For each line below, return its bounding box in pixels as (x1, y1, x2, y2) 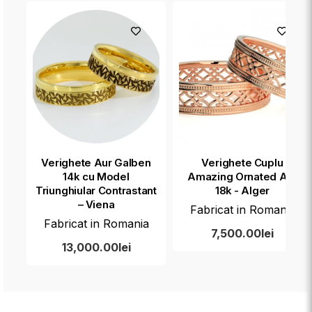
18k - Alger (214, 184, 270, 197)
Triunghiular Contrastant (35, 184, 157, 197)
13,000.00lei (61, 240, 131, 254)
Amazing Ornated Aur (187, 170, 297, 183)
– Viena (77, 198, 115, 211)
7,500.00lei (211, 226, 274, 240)
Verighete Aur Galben (41, 156, 151, 169)
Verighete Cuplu (201, 156, 283, 169)
